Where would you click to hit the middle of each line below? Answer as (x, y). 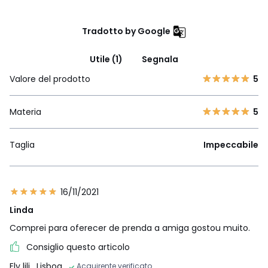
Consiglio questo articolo (78, 247)
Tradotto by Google (126, 31)
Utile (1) (106, 59)
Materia (25, 112)
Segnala (160, 59)
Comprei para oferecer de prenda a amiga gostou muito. (130, 228)
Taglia (22, 144)
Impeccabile (231, 144)
